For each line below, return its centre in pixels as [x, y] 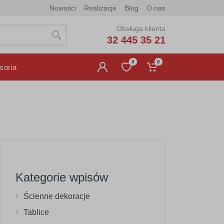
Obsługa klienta [141, 28]
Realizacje [100, 8]
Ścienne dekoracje [57, 196]
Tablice [36, 212]
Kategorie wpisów [62, 177]
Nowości [63, 8]
